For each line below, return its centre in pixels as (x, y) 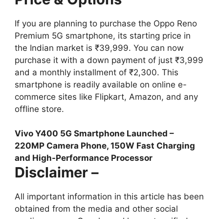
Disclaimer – (57, 173)
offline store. (39, 109)
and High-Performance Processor (84, 158)
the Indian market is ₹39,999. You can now (99, 48)
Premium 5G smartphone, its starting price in (103, 35)
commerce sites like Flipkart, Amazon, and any (106, 97)
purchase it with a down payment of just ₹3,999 (109, 60)
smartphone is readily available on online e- (101, 84)
